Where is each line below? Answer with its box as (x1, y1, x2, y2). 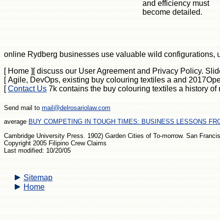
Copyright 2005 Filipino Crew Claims (4, 139, 107, 147)
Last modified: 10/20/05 (4, 146, 71, 154)
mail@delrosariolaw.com (42, 104, 110, 112)
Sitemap (24, 173, 53, 182)
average (4, 118, 28, 126)
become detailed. (142, 7, 202, 16)
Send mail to (4, 104, 42, 112)
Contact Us (8, 84, 47, 93)
